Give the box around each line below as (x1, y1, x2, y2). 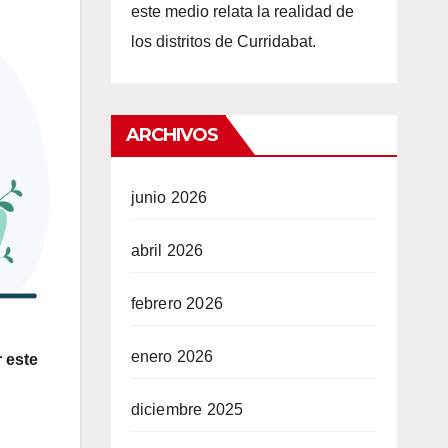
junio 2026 (130, 189, 208, 207)
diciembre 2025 (130, 401, 244, 419)
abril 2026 (130, 242, 204, 260)
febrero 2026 (130, 295, 223, 313)
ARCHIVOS (125, 124, 219, 147)
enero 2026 (130, 348, 214, 366)
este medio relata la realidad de (130, 3, 354, 21)
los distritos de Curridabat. (130, 33, 316, 51)
